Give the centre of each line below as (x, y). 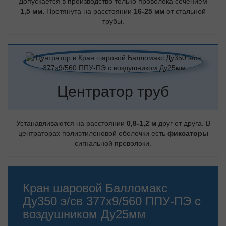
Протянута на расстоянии (89, 11)
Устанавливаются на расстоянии (71, 123)
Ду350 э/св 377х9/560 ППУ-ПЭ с (112, 201)
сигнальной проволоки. (113, 143)
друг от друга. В (184, 123)
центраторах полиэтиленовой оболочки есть (93, 133)
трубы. (113, 21)
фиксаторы (188, 133)
